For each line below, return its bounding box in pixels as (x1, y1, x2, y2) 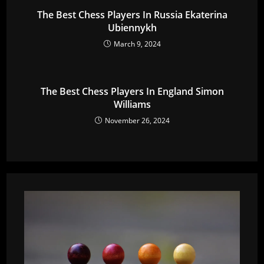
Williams (113, 97, 151, 111)
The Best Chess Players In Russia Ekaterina (37, 8, 227, 21)
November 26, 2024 (104, 115, 170, 126)
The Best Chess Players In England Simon (40, 84, 224, 98)
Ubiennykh (107, 21, 157, 34)
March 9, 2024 (113, 38, 161, 49)
